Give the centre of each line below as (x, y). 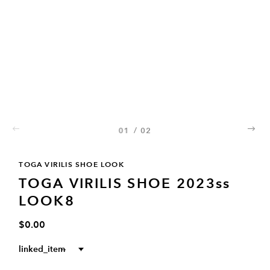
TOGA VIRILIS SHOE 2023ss (125, 183)
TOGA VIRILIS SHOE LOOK (71, 164)
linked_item (42, 249)
